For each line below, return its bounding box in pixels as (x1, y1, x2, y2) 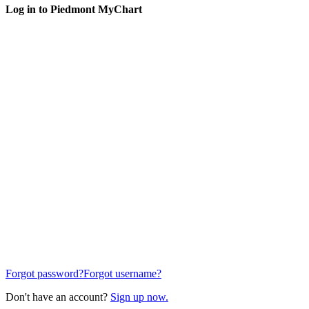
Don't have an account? (6, 291, 110, 303)
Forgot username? (83, 268, 161, 280)
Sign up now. (110, 291, 168, 303)
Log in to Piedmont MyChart (6, 3, 142, 15)
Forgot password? (6, 268, 83, 280)
